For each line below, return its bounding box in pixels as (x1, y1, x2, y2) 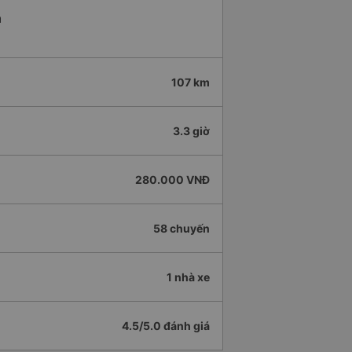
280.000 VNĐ (135, 173, 210, 187)
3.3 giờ (173, 124, 210, 138)
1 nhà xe (167, 270, 210, 284)
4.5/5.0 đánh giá (122, 319, 210, 333)
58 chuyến (153, 222, 210, 236)
